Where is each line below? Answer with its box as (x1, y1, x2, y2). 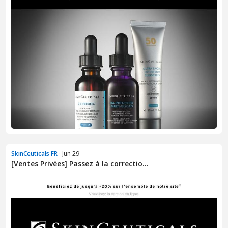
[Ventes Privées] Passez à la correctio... (11, 159, 149, 169)
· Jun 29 (58, 149, 79, 158)
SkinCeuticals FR (11, 149, 58, 158)
